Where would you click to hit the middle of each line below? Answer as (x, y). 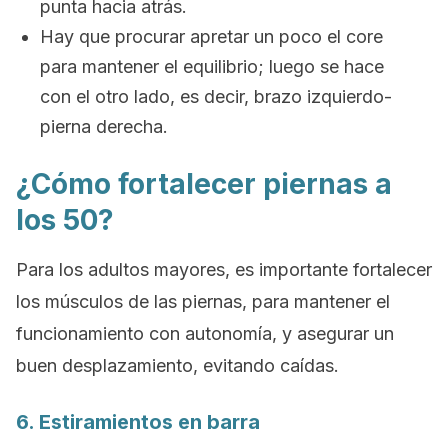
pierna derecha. (104, 126)
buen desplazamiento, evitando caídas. (177, 365)
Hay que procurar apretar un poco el (190, 36)
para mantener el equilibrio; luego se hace (212, 66)
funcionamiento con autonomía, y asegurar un (205, 333)
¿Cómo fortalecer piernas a (204, 184)
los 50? (65, 220)
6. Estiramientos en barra (138, 422)
